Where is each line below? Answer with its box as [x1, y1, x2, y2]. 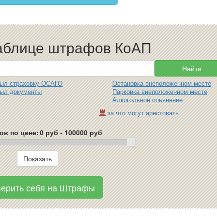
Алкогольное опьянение [112, 95, 183, 104]
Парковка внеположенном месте [112, 87, 207, 96]
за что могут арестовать [105, 108, 179, 117]
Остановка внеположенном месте [112, 79, 211, 88]
